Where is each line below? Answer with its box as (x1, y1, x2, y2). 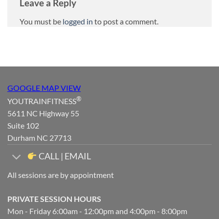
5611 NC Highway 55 (7, 109, 79, 118)
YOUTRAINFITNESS (7, 96, 76, 106)
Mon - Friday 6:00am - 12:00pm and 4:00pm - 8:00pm (7, 206, 187, 216)
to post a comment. (93, 16, 158, 26)
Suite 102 (7, 121, 39, 131)
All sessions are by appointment (7, 170, 114, 179)
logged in (63, 16, 93, 26)
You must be (20, 16, 63, 26)
